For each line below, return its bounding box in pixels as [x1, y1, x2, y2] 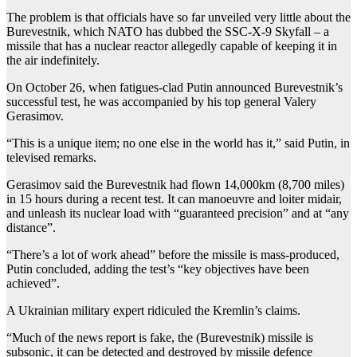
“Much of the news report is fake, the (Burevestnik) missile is [6, 331, 313, 345]
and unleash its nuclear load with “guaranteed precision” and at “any [6, 206, 349, 221]
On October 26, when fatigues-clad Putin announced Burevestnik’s [6, 80, 343, 95]
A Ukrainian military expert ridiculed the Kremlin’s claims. [6, 304, 300, 318]
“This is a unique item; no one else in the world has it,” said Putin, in [6, 136, 350, 151]
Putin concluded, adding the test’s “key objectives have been [6, 262, 309, 277]
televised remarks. [6, 151, 96, 165]
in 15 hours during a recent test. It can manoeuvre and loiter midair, [6, 192, 342, 206]
